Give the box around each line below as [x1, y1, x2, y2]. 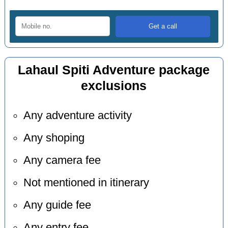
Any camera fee [23, 154, 101, 167]
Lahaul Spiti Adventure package [18, 63, 210, 77]
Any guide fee [23, 199, 91, 212]
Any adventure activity [23, 109, 132, 122]
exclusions [81, 78, 147, 93]
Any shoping [23, 132, 84, 145]
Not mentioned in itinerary [23, 177, 149, 189]
